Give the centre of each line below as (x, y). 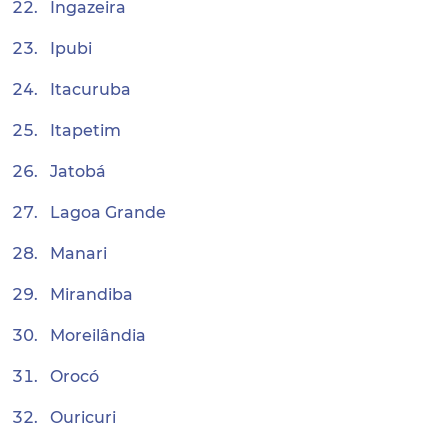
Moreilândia (98, 335)
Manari (78, 253)
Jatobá (78, 171)
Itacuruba (90, 89)
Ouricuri (83, 417)
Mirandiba (91, 294)
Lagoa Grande (108, 212)
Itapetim (85, 130)
